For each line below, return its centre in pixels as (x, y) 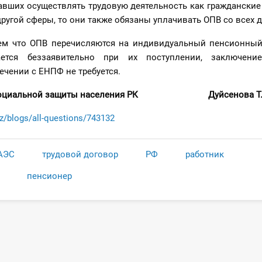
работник (205, 154)
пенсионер (49, 176)
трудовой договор (80, 154)
